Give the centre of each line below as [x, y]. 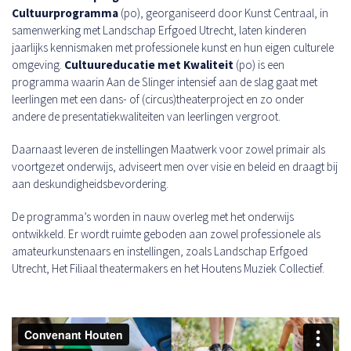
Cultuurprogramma [65, 13]
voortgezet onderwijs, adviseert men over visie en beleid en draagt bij [175, 167]
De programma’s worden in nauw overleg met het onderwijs [153, 217]
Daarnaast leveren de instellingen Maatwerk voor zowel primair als [168, 150]
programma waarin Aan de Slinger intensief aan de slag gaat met [165, 82]
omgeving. [38, 65]
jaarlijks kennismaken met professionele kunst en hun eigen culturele [173, 48]
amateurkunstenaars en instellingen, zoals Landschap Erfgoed [160, 251]
